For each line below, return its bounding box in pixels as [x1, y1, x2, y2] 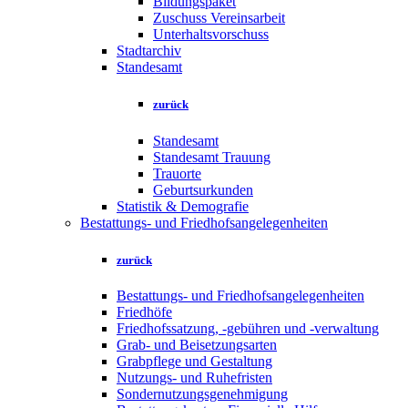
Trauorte [153, 165, 201, 181]
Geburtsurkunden [153, 181, 253, 198]
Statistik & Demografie [117, 198, 249, 214]
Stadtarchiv [117, 43, 181, 59]
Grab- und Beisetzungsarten [117, 336, 277, 352]
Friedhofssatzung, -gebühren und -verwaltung [117, 320, 379, 336]
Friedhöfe [117, 303, 172, 320]
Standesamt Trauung [153, 148, 270, 165]
